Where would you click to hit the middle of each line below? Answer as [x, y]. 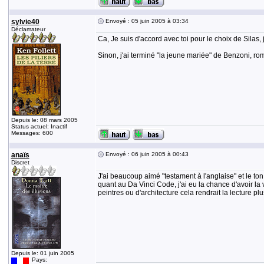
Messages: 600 [32, 133]
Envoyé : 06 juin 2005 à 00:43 [146, 154]
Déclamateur [28, 29]
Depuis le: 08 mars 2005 [44, 120]
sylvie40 [25, 22]
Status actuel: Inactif [39, 126]
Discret [20, 162]
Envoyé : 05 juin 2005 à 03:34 [146, 21]
